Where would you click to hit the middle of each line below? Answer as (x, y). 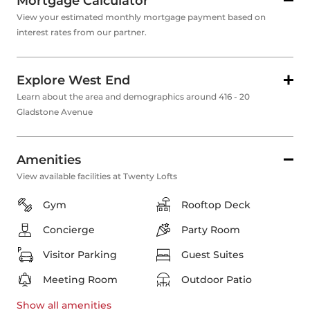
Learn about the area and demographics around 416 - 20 (133, 97)
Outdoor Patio (217, 280)
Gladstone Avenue (55, 112)
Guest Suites (212, 255)
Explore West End (73, 81)
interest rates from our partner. (82, 33)
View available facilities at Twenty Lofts (97, 176)
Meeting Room (80, 280)
